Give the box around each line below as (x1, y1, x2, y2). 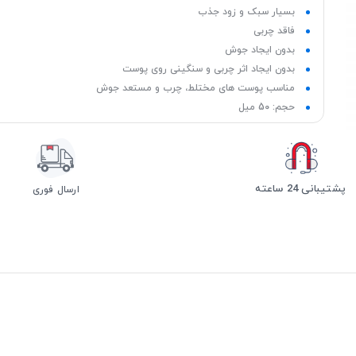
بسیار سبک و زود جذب (197, 6, 295, 19)
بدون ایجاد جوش (224, 44, 295, 57)
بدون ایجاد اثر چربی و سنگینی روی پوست (122, 63, 295, 76)
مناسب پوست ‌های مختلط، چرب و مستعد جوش (95, 82, 295, 95)
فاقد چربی (253, 25, 295, 38)
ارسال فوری (32, 183, 79, 196)
